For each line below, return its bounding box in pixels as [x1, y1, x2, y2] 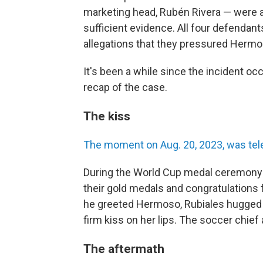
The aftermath [83, 241, 164, 256]
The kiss [83, 109, 130, 123]
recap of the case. [83, 81, 167, 93]
